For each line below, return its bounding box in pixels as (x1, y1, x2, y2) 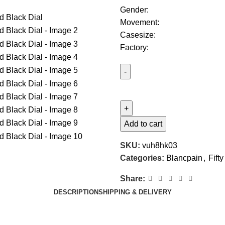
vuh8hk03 (142, 141, 177, 150)
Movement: (120, 18, 159, 27)
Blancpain (166, 154, 202, 162)
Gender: (120, 6, 149, 14)
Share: (120, 174, 145, 183)
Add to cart (124, 120, 162, 128)
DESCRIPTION (53, 188, 98, 196)
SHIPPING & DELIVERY (98, 188, 172, 196)
